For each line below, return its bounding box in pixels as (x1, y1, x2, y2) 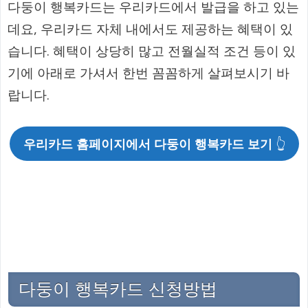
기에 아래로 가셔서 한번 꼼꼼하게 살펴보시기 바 (8, 63, 289, 82)
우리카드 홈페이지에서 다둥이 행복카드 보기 (23, 135, 276, 153)
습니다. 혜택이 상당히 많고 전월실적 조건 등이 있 (8, 41, 296, 60)
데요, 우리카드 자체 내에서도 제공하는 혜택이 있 (8, 19, 293, 38)
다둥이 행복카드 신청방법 (19, 279, 217, 298)
